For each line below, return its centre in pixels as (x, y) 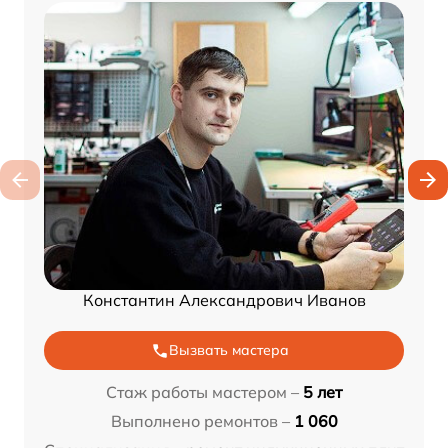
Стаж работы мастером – (202, 392)
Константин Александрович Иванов (224, 300)
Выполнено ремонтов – (200, 421)
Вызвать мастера (229, 350)
